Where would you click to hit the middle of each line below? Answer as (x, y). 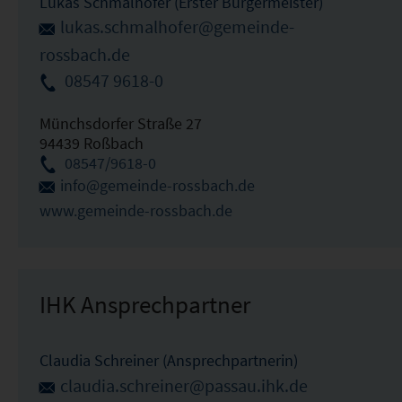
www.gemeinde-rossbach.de (135, 210)
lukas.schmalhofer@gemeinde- (177, 27)
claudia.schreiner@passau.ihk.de (184, 385)
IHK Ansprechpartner (144, 304)
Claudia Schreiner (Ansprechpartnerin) (168, 360)
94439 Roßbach (91, 143)
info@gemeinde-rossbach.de (157, 185)
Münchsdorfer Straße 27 (120, 123)
